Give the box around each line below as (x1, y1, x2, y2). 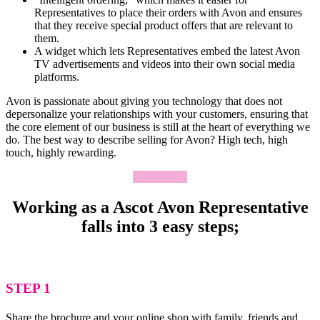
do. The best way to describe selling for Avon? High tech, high (6, 134, 288, 146)
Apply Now (133, 171, 187, 184)
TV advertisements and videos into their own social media (34, 58, 295, 71)
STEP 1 (6, 281, 51, 296)
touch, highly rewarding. (6, 146, 116, 159)
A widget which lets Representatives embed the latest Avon (34, 45, 300, 58)
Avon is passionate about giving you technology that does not (6, 95, 282, 108)
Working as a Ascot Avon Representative (11, 198, 309, 217)
